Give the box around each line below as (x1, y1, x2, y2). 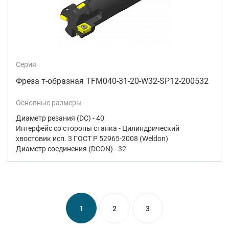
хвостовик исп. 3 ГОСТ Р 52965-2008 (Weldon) (16, 134, 168, 143)
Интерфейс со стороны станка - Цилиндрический (16, 124, 179, 132)
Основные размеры (16, 98, 82, 107)
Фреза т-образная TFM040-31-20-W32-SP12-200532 (16, 76, 209, 86)
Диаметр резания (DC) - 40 (16, 113, 104, 122)
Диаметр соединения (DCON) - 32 (16, 144, 126, 153)
